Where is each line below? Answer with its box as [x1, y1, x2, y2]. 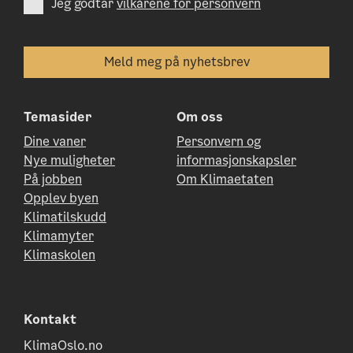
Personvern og [176, 132, 261, 150]
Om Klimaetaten [176, 169, 273, 188]
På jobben [24, 169, 82, 188]
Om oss [176, 107, 223, 126]
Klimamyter [24, 226, 94, 245]
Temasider [24, 107, 92, 126]
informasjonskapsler [176, 150, 296, 169]
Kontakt [24, 310, 76, 329]
